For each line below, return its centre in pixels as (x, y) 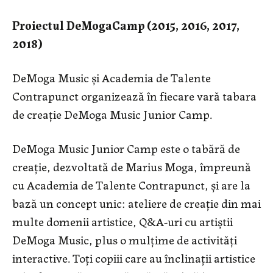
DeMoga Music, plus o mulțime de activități (125, 239)
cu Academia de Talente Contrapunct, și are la (131, 185)
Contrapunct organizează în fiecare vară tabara (134, 96)
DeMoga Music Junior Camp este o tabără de (126, 148)
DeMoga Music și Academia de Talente (112, 77)
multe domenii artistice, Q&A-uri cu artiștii (122, 221)
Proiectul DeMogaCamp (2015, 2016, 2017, (126, 25)
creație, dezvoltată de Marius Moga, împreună (132, 166)
